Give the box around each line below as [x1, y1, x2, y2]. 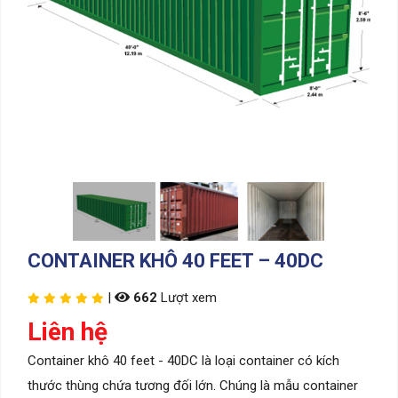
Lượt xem [157, 289, 217, 306]
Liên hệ [28, 316, 107, 346]
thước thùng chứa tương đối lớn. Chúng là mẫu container [28, 377, 358, 394]
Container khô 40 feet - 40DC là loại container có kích [28, 352, 339, 369]
